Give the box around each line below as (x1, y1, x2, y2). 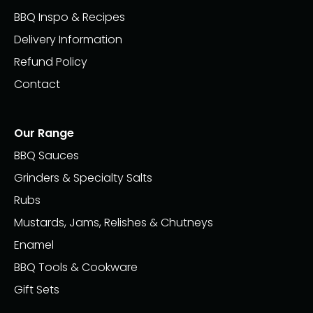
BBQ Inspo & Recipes (14, 8, 125, 25)
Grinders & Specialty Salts (14, 169, 152, 186)
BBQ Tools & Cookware (14, 259, 138, 275)
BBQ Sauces (14, 147, 79, 163)
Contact (14, 75, 60, 92)
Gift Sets (14, 281, 59, 298)
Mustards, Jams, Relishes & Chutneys (14, 214, 213, 231)
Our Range (14, 124, 74, 141)
